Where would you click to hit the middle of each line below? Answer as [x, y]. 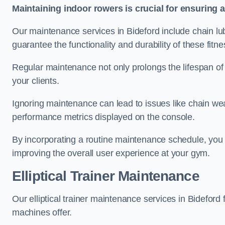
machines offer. [42, 212]
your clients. [36, 81]
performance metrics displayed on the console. [103, 117]
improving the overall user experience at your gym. [111, 153]
